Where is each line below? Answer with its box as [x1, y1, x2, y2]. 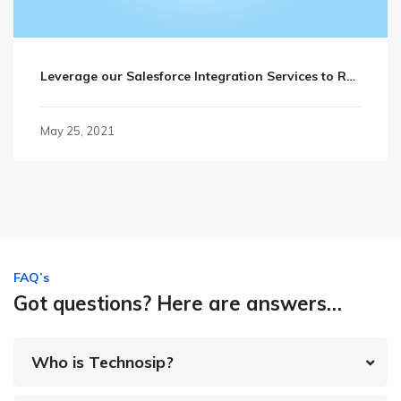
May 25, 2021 [40, 124, 115, 139]
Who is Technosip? [31, 352, 174, 373]
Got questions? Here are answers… [13, 291, 342, 317]
